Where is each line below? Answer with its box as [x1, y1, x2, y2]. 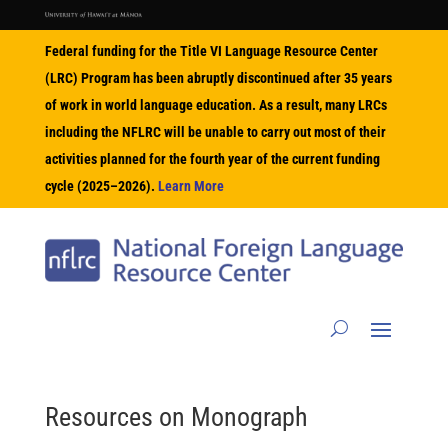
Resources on [44, 402, 191, 433]
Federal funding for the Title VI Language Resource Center [44, 42, 378, 59]
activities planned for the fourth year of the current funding [44, 150, 380, 167]
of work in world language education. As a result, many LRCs [44, 96, 387, 113]
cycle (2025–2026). [44, 177, 158, 194]
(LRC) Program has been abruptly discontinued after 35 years [44, 69, 392, 86]
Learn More [157, 177, 224, 194]
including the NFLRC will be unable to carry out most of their [44, 123, 386, 140]
